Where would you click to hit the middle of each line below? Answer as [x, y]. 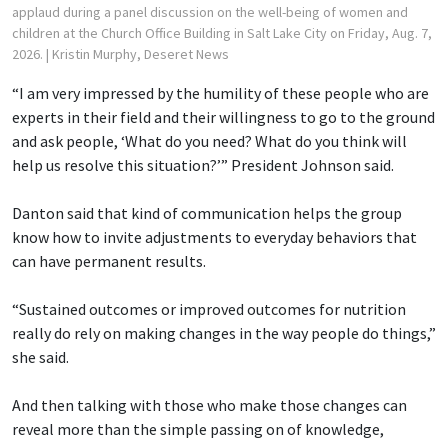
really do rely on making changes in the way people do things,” [224, 333]
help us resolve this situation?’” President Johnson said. [203, 165]
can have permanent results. [109, 261]
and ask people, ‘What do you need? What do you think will [209, 141]
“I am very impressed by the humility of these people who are [220, 93]
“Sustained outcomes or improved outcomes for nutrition [209, 309]
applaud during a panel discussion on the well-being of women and [210, 12]
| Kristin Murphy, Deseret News [137, 54]
